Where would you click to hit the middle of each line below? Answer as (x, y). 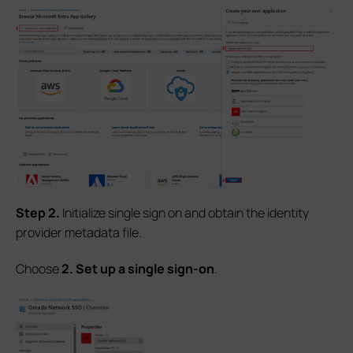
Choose (39, 269)
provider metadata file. (79, 233)
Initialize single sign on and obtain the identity (186, 213)
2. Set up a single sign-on (138, 269)
